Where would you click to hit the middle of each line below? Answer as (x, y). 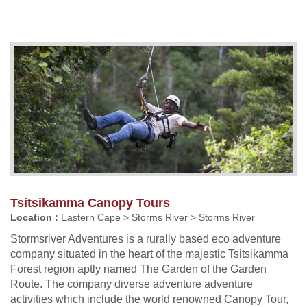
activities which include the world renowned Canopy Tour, (149, 299)
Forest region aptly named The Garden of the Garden (138, 269)
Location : (34, 217)
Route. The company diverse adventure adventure (132, 284)
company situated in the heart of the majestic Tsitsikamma (149, 254)
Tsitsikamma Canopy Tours (90, 202)
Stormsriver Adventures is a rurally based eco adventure (146, 238)
